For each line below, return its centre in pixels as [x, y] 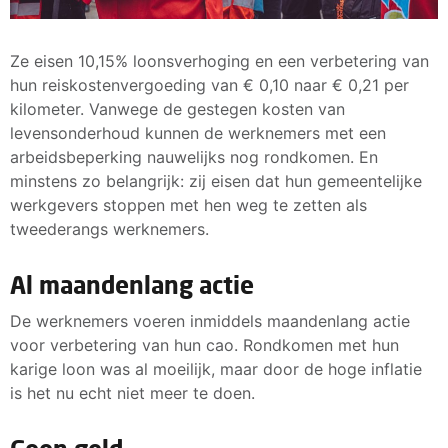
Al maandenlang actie [132, 284]
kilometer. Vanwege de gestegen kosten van [177, 108]
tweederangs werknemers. [109, 228]
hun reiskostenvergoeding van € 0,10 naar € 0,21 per [209, 84]
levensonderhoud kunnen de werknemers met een [198, 132]
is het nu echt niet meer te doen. [132, 392]
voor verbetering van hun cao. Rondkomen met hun [204, 344]
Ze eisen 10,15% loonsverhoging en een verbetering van [219, 60]
